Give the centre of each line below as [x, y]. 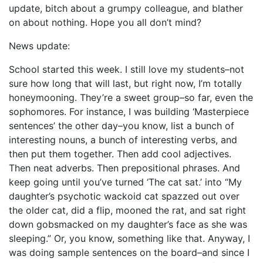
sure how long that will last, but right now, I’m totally [125, 83]
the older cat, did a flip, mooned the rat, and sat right [127, 210]
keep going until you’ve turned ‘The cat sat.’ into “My [125, 182]
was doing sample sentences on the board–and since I [129, 252]
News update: [39, 45]
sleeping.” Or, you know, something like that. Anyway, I [129, 238]
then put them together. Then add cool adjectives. [120, 154]
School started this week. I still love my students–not [127, 69]
